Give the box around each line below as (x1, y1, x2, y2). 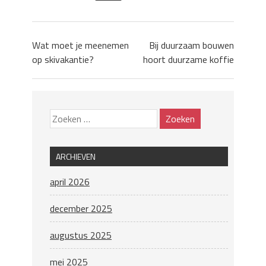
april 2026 (50, 175, 90, 189)
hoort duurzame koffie (143, 52, 234, 67)
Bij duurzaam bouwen (149, 38, 234, 53)
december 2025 (50, 201, 112, 216)
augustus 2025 (50, 228, 112, 243)
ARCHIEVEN (56, 150, 96, 163)
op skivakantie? (32, 52, 94, 67)
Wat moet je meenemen (32, 38, 129, 53)
